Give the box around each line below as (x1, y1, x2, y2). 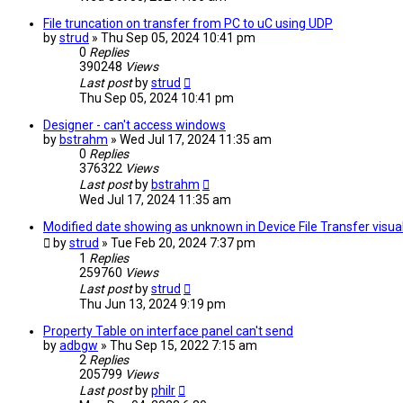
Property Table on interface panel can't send (43, 324, 293, 339)
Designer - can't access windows (43, 118, 226, 133)
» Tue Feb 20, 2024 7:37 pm (102, 236, 255, 251)
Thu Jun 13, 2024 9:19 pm (79, 297, 226, 312)
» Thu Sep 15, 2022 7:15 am (101, 338, 257, 354)
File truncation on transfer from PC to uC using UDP (43, 16, 333, 31)
